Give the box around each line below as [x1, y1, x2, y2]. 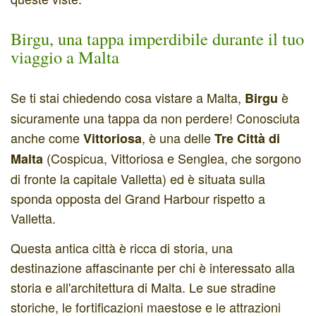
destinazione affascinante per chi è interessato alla [11, 257, 295, 276]
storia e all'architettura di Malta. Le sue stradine [11, 277, 276, 296]
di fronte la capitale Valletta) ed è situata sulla [11, 169, 265, 188]
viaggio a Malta [11, 45, 119, 68]
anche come [11, 128, 83, 147]
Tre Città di [214, 129, 280, 147]
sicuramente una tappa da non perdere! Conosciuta [11, 109, 300, 127]
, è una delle [142, 128, 214, 147]
